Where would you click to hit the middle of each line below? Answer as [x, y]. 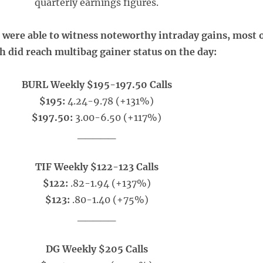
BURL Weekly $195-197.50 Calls [97, 85]
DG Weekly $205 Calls [97, 249]
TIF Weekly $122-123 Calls [97, 167]
